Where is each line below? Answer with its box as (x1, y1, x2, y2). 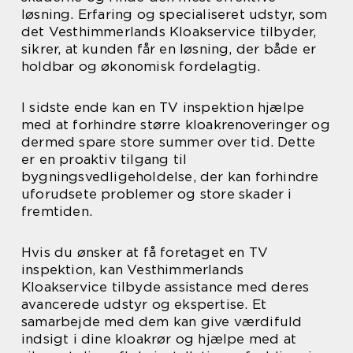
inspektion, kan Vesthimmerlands (21, 262, 244, 278)
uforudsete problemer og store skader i (21, 186, 292, 203)
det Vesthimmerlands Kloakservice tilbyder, (21, 24, 317, 40)
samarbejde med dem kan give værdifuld (21, 314, 303, 330)
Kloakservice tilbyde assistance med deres (21, 279, 310, 295)
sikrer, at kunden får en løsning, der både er (21, 41, 317, 58)
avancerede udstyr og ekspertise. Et (21, 296, 267, 313)
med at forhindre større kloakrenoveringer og (21, 117, 330, 133)
